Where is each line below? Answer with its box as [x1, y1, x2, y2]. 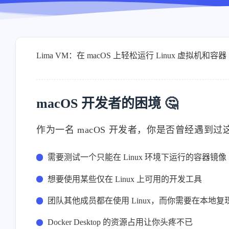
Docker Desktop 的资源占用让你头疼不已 [48, 218, 193, 227]
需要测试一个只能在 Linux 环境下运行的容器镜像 [48, 153, 227, 162]
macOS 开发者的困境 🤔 [36, 96, 178, 111]
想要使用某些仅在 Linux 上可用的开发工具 [48, 174, 202, 184]
